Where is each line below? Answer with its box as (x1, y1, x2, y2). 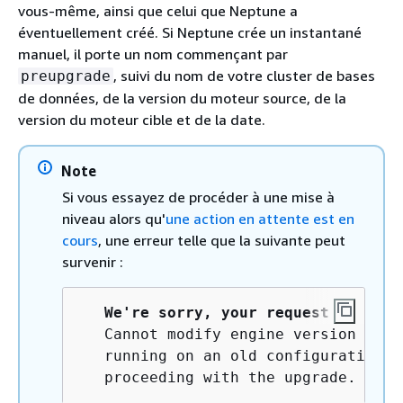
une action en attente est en (166, 209, 354, 228)
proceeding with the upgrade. (77, 368, 356, 386)
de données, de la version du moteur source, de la (18, 88, 346, 107)
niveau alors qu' (62, 209, 166, 228)
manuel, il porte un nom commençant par (18, 44, 288, 63)
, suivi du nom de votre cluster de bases (113, 66, 375, 85)
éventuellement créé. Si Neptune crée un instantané (18, 22, 362, 41)
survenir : (62, 252, 123, 271)
